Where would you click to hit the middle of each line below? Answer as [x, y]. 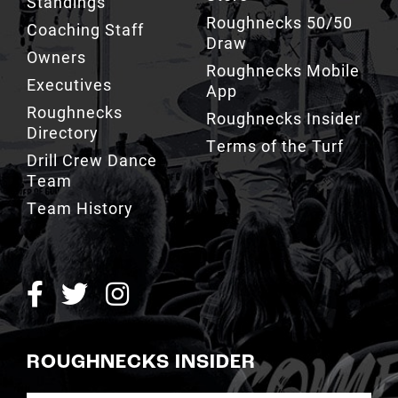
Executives [69, 85]
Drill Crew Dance [92, 160]
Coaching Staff [85, 30]
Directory [62, 133]
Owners [56, 57]
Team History [80, 208]
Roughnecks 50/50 [279, 23]
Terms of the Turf [275, 146]
